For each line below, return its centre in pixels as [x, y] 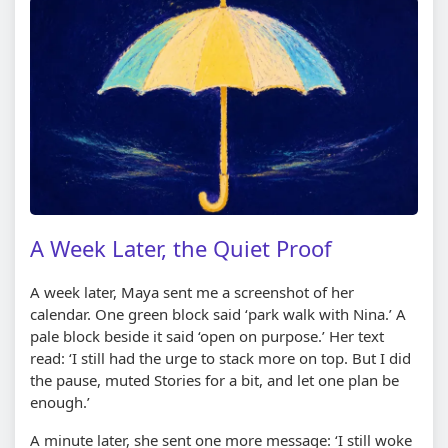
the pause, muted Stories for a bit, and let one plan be [214, 380]
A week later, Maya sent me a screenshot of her [192, 292]
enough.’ [60, 402]
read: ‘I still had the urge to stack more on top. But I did [220, 358]
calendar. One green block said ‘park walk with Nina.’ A [218, 314]
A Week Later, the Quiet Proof [181, 248]
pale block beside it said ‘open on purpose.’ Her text [207, 336]
